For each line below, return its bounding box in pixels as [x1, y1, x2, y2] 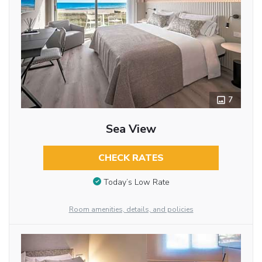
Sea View [105, 121, 156, 137]
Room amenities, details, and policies [68, 205, 194, 214]
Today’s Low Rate [103, 176, 170, 188]
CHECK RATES [98, 151, 164, 165]
